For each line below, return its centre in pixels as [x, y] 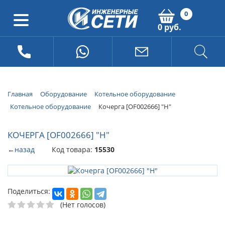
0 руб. [169, 27]
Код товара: [73, 149]
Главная [20, 94]
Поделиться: [29, 191]
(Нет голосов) [83, 204]
